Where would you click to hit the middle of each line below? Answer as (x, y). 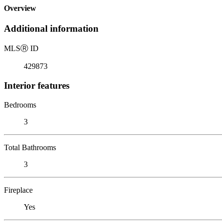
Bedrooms (20, 105)
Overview (20, 8)
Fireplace (18, 190)
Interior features (37, 85)
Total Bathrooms (30, 147)
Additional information (51, 29)
